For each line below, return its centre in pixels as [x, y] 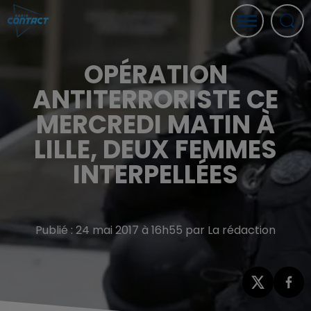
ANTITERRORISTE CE [155, 100]
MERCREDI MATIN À [155, 125]
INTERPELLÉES [155, 175]
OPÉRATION [155, 75]
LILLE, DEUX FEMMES [155, 150]
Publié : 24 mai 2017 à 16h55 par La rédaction [155, 230]
